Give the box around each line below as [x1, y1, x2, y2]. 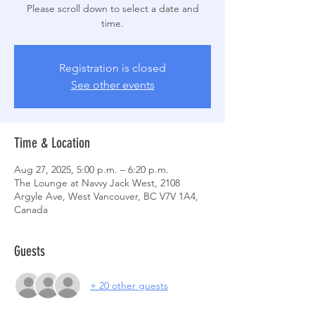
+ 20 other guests [90, 278, 168, 292]
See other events [70, 78, 155, 91]
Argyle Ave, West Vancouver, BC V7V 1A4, [14, 190, 198, 202]
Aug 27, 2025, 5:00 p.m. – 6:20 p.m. [14, 163, 169, 176]
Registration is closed [59, 61, 166, 75]
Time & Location [14, 134, 90, 151]
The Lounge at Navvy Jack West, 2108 [14, 176, 180, 189]
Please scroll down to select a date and [26, 2, 199, 15]
